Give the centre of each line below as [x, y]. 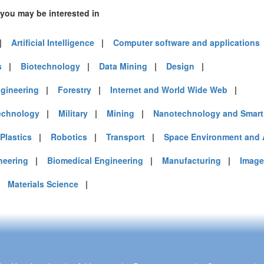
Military [73, 113]
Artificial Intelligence [53, 42]
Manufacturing [192, 160]
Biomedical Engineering [95, 160]
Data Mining [123, 66]
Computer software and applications [187, 42]
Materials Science [43, 184]
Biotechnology [50, 66]
